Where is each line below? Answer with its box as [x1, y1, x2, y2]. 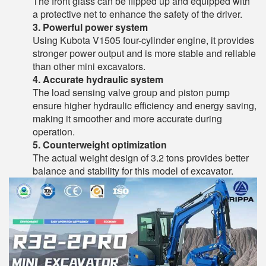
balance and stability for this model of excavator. [33, 164, 233, 178]
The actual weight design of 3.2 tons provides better [33, 151, 249, 164]
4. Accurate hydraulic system [33, 72, 163, 86]
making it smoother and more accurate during [33, 112, 222, 125]
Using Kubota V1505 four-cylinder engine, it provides [33, 33, 254, 47]
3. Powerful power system [33, 20, 148, 34]
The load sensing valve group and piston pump [33, 85, 230, 99]
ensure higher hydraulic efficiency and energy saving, [33, 99, 256, 112]
